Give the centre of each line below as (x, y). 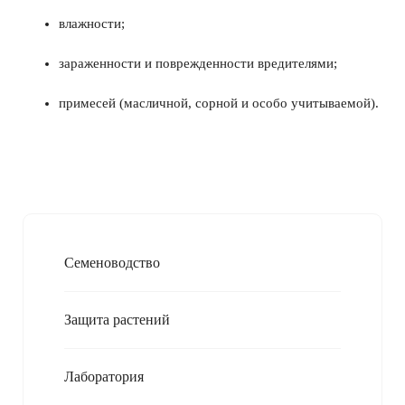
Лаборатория (104, 377)
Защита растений (117, 320)
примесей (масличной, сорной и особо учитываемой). (219, 103)
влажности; (92, 24)
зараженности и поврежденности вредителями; (198, 63)
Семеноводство (112, 263)
